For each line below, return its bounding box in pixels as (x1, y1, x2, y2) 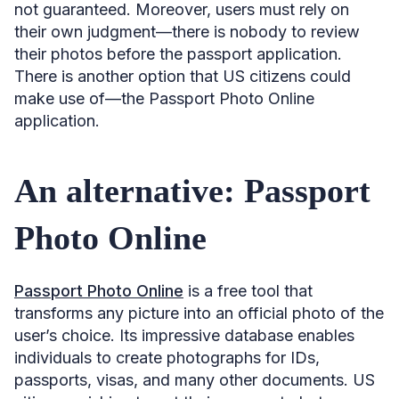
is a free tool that (183, 281, 313, 300)
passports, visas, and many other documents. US (14, 370, 375, 389)
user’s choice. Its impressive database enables (14, 325, 354, 345)
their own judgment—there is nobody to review (14, 21, 360, 41)
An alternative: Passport (14, 171, 370, 209)
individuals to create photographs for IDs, (14, 347, 320, 367)
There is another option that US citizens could (14, 66, 351, 85)
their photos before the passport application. (14, 44, 342, 63)
